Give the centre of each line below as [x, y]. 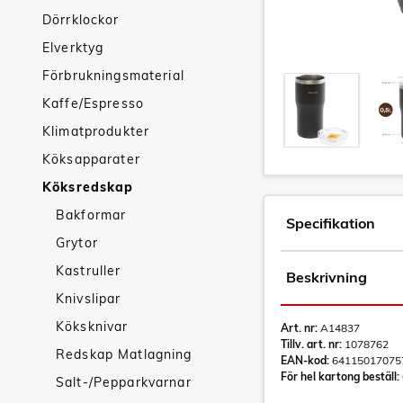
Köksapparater [91, 159]
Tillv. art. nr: [311, 344]
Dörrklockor [81, 20]
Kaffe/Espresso [93, 103]
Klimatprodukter [96, 131]
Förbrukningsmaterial [113, 76]
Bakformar [91, 215]
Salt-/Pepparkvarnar [124, 382]
